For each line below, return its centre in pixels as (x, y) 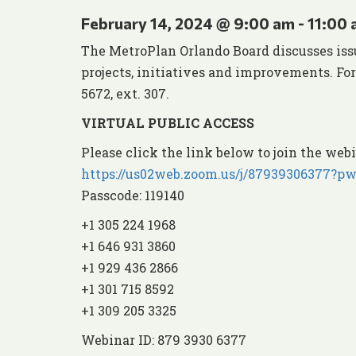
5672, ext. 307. (125, 94)
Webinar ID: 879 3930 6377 (164, 340)
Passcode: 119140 (133, 195)
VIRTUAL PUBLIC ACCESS (168, 123)
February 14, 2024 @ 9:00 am (188, 23)
